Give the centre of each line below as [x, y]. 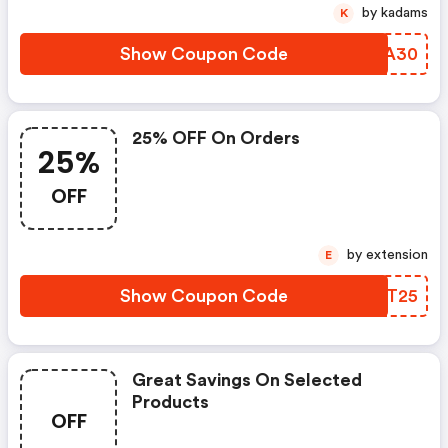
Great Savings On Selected [247, 380]
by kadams [404, 13]
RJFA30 [384, 54]
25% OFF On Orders [216, 138]
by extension [397, 255]
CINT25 [384, 296]
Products [170, 402]
